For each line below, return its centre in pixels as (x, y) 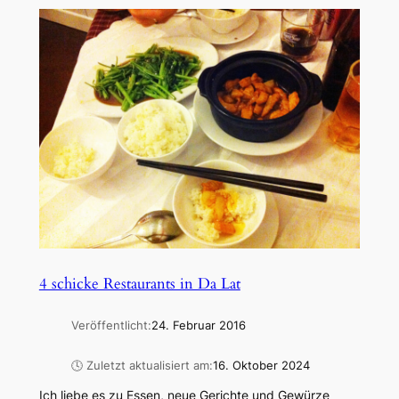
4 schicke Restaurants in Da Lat (139, 284)
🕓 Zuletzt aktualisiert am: (142, 365)
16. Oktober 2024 (261, 365)
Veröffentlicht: (111, 326)
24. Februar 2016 (198, 326)
